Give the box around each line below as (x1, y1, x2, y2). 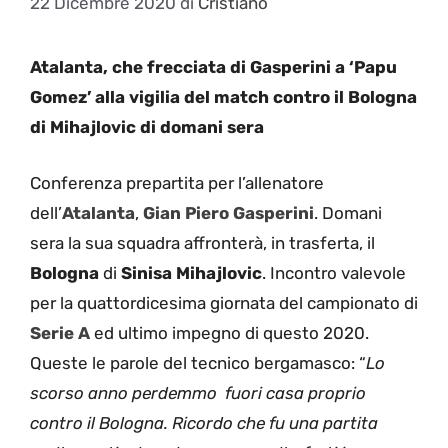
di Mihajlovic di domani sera (30, 117, 264, 138)
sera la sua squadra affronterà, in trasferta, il (30, 232, 375, 253)
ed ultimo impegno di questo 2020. (90, 322, 369, 343)
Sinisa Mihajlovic (121, 262, 262, 283)
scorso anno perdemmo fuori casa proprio (30, 382, 366, 403)
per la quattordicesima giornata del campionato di (30, 292, 418, 313)
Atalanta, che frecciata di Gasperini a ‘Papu (30, 57, 397, 78)
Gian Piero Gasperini (143, 202, 314, 223)
